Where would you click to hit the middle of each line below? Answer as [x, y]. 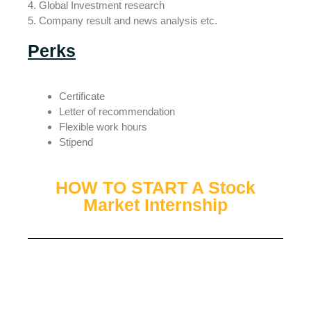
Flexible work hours [103, 126]
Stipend [77, 142]
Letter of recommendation [117, 111]
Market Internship [155, 205]
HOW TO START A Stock [155, 188]
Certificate [82, 96]
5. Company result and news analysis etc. [123, 20]
